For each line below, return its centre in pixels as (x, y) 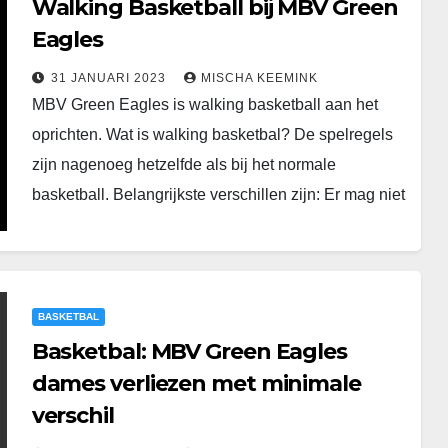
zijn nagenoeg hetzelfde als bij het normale (183, 164)
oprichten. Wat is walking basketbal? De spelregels (212, 134)
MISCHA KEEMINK (259, 77)
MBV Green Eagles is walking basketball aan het (204, 104)
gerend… (64, 224)
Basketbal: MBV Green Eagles (189, 351)
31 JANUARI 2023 (110, 77)
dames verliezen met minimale (196, 383)
